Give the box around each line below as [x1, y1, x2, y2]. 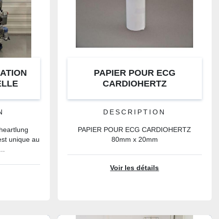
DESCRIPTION [103, 109, 166, 116]
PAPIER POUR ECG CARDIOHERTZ [78, 126, 192, 133]
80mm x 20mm [111, 136, 158, 143]
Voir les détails [110, 164, 159, 172]
